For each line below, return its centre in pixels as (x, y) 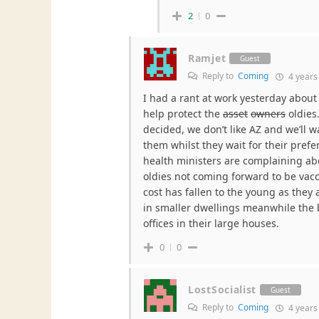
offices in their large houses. (211, 224)
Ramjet (207, 58)
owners (268, 114)
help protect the (183, 114)
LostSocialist (223, 290)
